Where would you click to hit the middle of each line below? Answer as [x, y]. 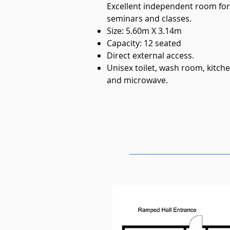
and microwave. [137, 80]
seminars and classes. [150, 18]
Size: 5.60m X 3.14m [144, 31]
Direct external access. [150, 55]
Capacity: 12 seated [144, 43]
